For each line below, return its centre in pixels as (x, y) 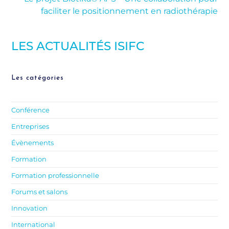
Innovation (30, 208)
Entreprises (30, 126)
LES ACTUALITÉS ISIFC (78, 46)
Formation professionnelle (55, 175)
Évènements (33, 142)
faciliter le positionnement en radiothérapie (129, 11)
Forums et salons (40, 191)
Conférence (31, 110)
